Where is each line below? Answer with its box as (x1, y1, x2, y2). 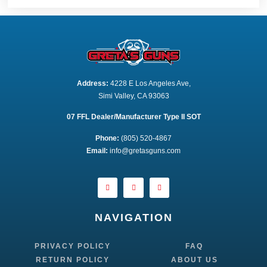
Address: (76, 79, 108, 88)
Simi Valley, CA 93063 (98, 92, 169, 101)
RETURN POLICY (36, 255, 110, 264)
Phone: (95, 133, 119, 142)
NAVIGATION (94, 211, 173, 223)
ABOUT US (170, 255, 218, 264)
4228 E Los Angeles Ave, (108, 79, 191, 88)
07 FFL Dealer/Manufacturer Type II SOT (66, 113, 201, 122)
